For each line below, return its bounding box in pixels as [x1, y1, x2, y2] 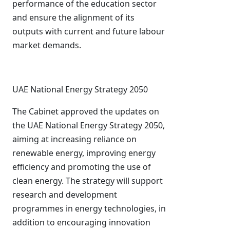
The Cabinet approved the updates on [12, 106, 159, 117]
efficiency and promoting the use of [12, 161, 151, 172]
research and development [12, 189, 117, 200]
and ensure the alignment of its [12, 12, 135, 23]
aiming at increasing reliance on [12, 133, 137, 145]
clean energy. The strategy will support [12, 175, 163, 186]
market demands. [12, 40, 81, 51]
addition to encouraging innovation [12, 217, 150, 228]
